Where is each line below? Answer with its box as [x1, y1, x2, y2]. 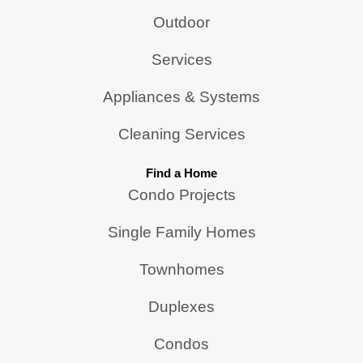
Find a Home [146, 166, 217, 181]
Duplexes [148, 298, 215, 316]
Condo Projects [127, 186, 236, 204]
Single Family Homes [107, 224, 256, 241]
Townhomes [139, 261, 224, 279]
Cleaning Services [117, 126, 246, 143]
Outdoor [153, 14, 210, 32]
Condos [154, 335, 209, 353]
